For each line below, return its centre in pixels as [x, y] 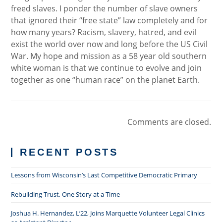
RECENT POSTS [69, 152]
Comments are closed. [169, 122]
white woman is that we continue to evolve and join [107, 68]
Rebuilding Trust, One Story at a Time [66, 194]
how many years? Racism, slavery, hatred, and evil [104, 32]
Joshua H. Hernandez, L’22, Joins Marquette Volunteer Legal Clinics [108, 213]
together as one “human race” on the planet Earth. [106, 80]
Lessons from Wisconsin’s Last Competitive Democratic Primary [104, 175]
